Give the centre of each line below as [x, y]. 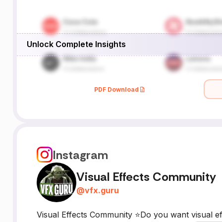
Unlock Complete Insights [76, 44]
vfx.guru [102, 190]
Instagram [80, 155]
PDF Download [117, 89]
